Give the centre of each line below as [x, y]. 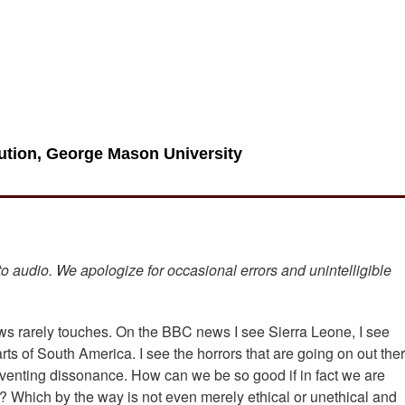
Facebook [99, 14]
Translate [97, 76]
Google [91, 54]
